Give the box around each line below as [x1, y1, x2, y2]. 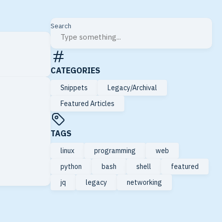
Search [51, 22, 71, 30]
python [60, 162, 82, 171]
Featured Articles [60, 99, 114, 108]
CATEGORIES [51, 65, 100, 75]
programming [94, 146, 136, 155]
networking [127, 178, 162, 187]
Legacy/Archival [108, 83, 157, 92]
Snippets [60, 83, 88, 92]
